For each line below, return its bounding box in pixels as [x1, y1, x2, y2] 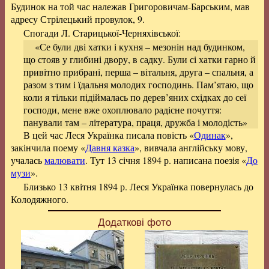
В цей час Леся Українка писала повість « [23, 128, 194, 141]
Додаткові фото [98, 216, 171, 228]
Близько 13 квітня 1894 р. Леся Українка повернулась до [23, 180, 253, 193]
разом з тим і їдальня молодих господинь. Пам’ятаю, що [23, 78, 253, 91]
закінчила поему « [11, 141, 85, 154]
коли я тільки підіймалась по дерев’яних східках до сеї [23, 91, 246, 103]
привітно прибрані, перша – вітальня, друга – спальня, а [23, 65, 253, 78]
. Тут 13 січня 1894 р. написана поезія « [85, 154, 246, 166]
